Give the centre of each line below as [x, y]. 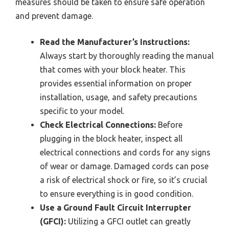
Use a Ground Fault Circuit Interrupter [116, 208]
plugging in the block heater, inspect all [111, 139]
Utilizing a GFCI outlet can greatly [128, 222]
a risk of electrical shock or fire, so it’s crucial [123, 180]
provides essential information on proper [116, 84]
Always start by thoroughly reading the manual [127, 56]
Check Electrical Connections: [98, 125]
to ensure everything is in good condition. [117, 194]
